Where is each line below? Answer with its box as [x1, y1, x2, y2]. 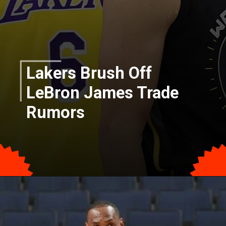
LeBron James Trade [26, 83, 179, 103]
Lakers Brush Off [26, 64, 152, 83]
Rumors [26, 103, 85, 123]
